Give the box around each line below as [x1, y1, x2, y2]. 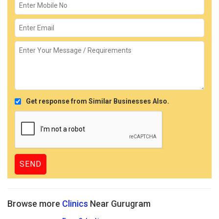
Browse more [7, 198, 62, 209]
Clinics [62, 198, 88, 209]
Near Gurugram [88, 198, 151, 209]
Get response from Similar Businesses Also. [26, 97, 169, 105]
